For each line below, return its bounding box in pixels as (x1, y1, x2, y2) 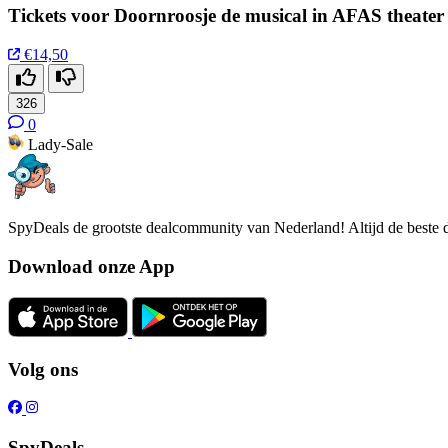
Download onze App (8, 255, 175, 277)
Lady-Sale (28, 136, 93, 154)
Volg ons (8, 359, 78, 381)
